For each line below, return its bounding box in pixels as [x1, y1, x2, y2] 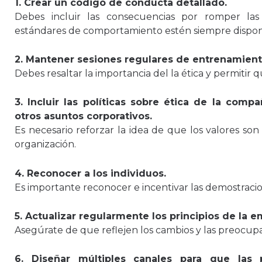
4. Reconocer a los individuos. [15, 167, 166, 179]
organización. [15, 139, 76, 150]
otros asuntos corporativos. [15, 111, 152, 122]
